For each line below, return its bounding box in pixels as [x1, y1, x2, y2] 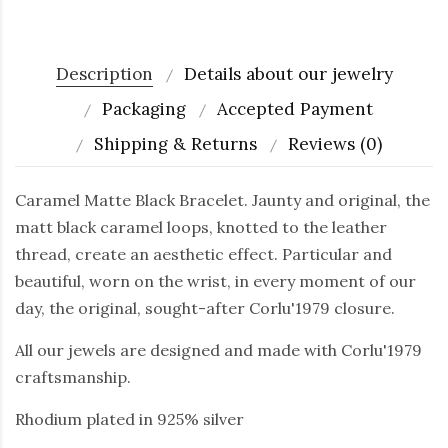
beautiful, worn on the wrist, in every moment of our [15, 270, 416, 291]
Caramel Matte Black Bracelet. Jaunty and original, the [15, 189, 430, 210]
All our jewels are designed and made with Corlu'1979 [15, 339, 422, 360]
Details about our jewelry [183, 62, 393, 85]
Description [55, 62, 153, 85]
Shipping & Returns [93, 132, 257, 155]
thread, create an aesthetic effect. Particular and [15, 243, 392, 264]
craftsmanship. [15, 366, 131, 387]
